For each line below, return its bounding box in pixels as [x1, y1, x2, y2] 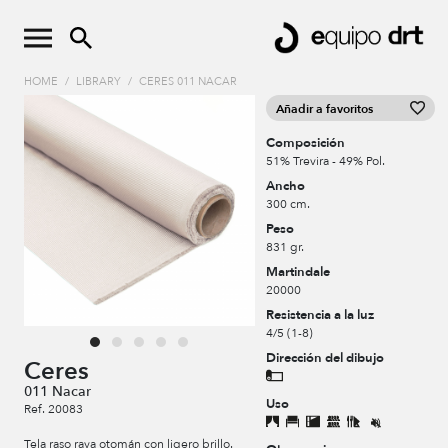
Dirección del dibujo [266, 349, 385, 368]
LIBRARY [76, 74, 121, 90]
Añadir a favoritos [276, 101, 374, 118]
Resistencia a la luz [266, 306, 375, 325]
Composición [266, 134, 346, 153]
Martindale [266, 263, 331, 282]
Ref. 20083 [24, 401, 83, 418]
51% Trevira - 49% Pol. [266, 153, 386, 170]
